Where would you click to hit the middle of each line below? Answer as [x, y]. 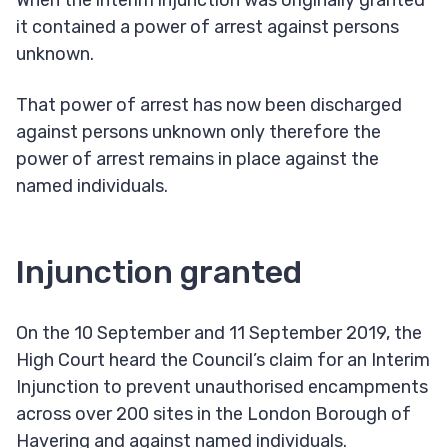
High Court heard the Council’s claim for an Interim [223, 360]
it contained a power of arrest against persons [207, 27]
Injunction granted [159, 272]
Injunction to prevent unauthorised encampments [222, 387]
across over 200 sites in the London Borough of [213, 414]
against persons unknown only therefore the [198, 132]
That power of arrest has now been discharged [209, 105]
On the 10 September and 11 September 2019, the [219, 333]
